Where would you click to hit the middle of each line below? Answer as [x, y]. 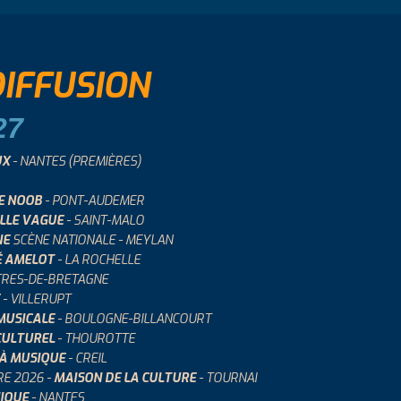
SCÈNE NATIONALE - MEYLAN [91, 240]
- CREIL [86, 358]
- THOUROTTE [95, 339]
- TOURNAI [226, 378]
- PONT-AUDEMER [94, 201]
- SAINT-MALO [104, 221]
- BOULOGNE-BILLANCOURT [134, 319]
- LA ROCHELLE [98, 260]
